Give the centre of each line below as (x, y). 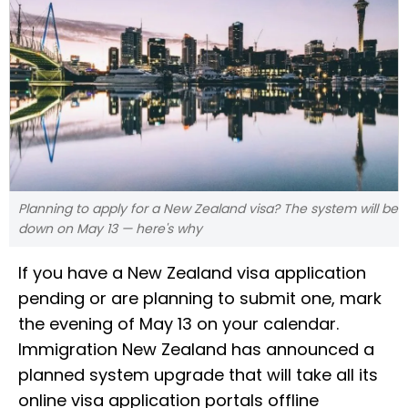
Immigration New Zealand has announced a (196, 349)
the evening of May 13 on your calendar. (178, 323)
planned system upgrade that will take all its (198, 374)
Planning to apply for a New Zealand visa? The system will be (208, 208)
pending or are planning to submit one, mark (200, 298)
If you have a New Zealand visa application (192, 272)
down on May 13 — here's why (110, 228)
